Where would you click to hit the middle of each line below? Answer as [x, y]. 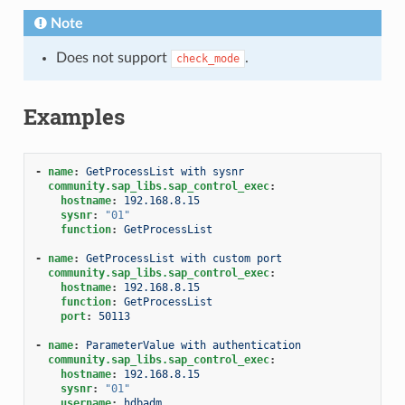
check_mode [207, 58]
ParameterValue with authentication [193, 345]
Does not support [113, 57]
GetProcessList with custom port [184, 258]
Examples [74, 116]
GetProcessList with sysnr [165, 171]
